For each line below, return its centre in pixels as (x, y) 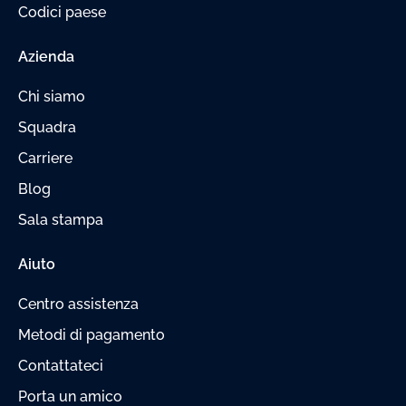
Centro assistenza (78, 304)
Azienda (46, 56)
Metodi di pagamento (92, 334)
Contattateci (61, 365)
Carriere (45, 158)
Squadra (47, 127)
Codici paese (62, 12)
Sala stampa (61, 219)
